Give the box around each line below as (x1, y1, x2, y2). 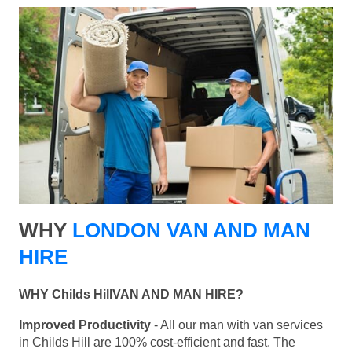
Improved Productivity (19, 318, 151, 332)
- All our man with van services (151, 318, 323, 332)
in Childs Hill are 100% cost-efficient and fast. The (19, 335, 295, 350)
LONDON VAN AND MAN (72, 218, 310, 243)
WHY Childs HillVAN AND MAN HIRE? (19, 288, 244, 302)
